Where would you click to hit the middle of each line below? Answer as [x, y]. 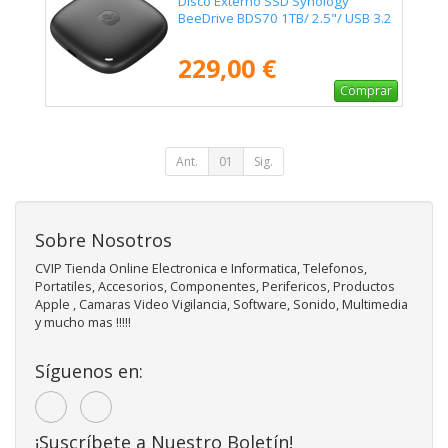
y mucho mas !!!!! [83, 323]
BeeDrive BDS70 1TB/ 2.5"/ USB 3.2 [285, 18]
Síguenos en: [89, 371]
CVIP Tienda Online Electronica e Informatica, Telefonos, [201, 269]
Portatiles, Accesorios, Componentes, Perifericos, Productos [215, 287]
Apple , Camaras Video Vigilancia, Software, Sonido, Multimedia [221, 305]
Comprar [366, 91]
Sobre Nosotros [103, 240]
